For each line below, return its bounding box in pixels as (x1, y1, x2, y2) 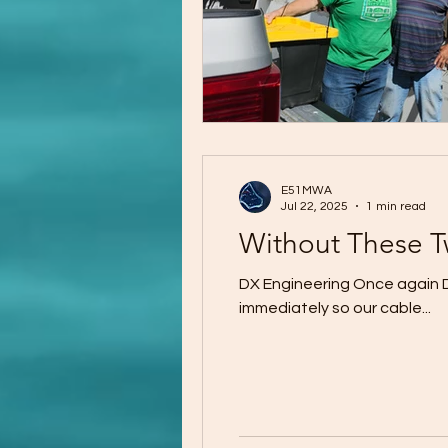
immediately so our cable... (239, 299, 431, 316)
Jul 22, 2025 (281, 199, 348, 213)
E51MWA (281, 183, 332, 197)
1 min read (366, 199, 426, 213)
